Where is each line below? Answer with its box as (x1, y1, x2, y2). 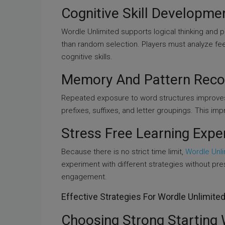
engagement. (61, 172, 107, 181)
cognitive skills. (61, 52, 113, 61)
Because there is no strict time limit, (61, 147, 185, 156)
